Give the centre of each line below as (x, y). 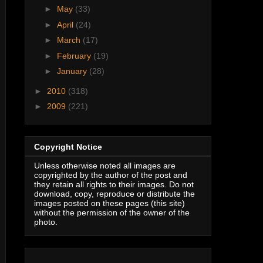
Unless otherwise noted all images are (105, 165)
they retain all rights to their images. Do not (114, 184)
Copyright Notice (68, 146)
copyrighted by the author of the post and (111, 175)
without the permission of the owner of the (112, 212)
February (75, 55)
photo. (46, 222)
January (73, 71)
